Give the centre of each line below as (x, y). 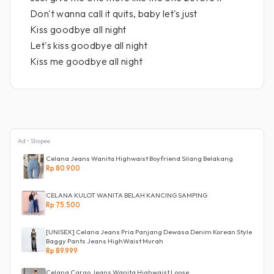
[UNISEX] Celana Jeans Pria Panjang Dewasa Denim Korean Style (149, 232)
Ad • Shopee (34, 141)
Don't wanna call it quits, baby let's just (114, 13)
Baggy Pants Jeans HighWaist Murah (105, 241)
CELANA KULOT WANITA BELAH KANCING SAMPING (127, 195)
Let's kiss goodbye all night (89, 45)
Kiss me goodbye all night (86, 61)
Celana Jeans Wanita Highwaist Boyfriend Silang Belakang (139, 158)
